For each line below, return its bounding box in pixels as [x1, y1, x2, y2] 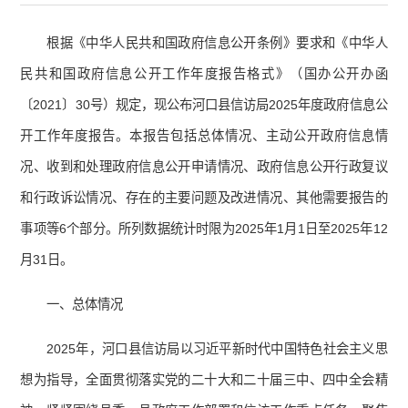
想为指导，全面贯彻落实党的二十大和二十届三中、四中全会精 [20, 372, 388, 388]
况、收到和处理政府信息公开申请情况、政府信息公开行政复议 [20, 159, 388, 175]
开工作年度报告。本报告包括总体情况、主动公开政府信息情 [20, 128, 388, 144]
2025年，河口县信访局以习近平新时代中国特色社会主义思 [46, 342, 388, 357]
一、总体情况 [46, 297, 124, 312]
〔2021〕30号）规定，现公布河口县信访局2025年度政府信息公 [20, 97, 388, 113]
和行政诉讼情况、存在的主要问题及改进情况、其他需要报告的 [20, 190, 388, 206]
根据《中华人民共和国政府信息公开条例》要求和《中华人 [46, 36, 388, 51]
